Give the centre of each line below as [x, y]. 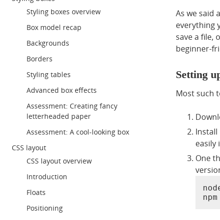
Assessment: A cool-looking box [78, 132]
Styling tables [49, 74]
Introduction [47, 177]
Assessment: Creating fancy [72, 106]
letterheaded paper [59, 116]
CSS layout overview [59, 161]
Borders [40, 59]
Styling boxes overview [64, 12]
